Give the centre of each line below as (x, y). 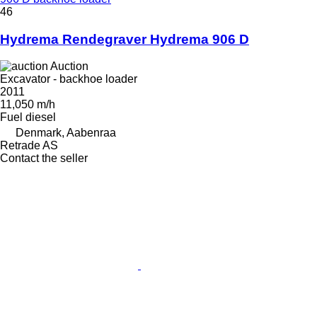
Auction (69, 67)
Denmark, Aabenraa (66, 133)
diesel (41, 117)
